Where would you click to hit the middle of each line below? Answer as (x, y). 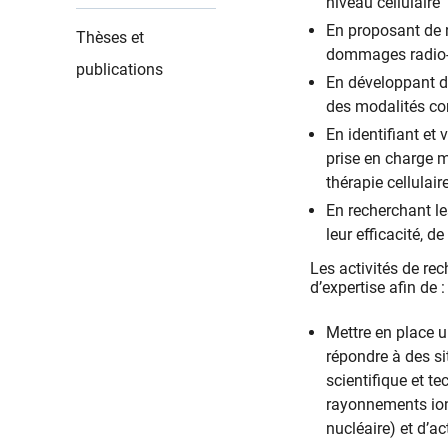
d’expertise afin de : (377, 287)
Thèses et (110, 37)
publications (119, 69)
